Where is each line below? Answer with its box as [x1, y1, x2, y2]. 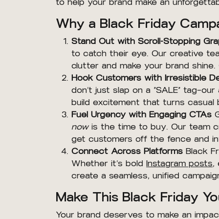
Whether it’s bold [71, 158, 146, 169]
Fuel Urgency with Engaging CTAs [71, 109, 212, 120]
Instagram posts [146, 158, 213, 169]
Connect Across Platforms [71, 146, 183, 156]
